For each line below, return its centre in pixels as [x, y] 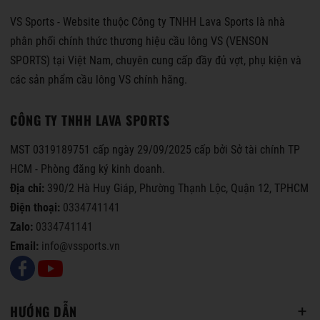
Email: [26, 246]
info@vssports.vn [81, 246]
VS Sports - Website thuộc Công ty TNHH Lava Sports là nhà [147, 22]
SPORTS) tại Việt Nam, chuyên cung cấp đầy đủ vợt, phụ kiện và [156, 61]
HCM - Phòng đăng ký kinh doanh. [87, 169]
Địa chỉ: [29, 189]
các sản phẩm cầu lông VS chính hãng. [99, 80]
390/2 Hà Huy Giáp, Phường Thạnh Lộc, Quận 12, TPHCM [178, 189]
